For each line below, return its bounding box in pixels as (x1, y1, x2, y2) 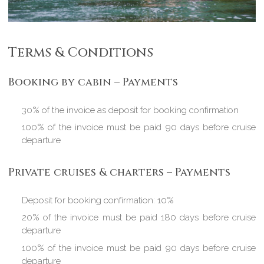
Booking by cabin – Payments (8, 75, 179, 90)
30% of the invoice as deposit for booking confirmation (21, 104, 239, 115)
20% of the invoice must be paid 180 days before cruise (21, 212, 256, 223)
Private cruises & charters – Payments (8, 165, 231, 180)
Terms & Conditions (8, 43, 154, 61)
